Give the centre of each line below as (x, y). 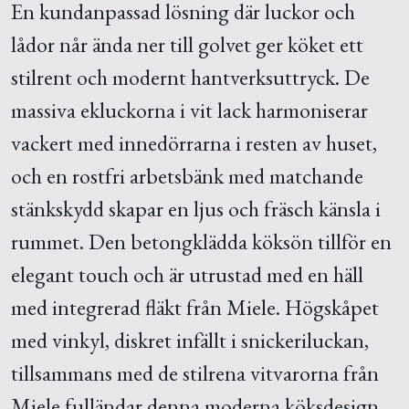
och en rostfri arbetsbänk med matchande (187, 175)
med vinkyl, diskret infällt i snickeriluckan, (190, 340)
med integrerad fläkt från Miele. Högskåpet (195, 307)
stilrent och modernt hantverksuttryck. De (190, 77)
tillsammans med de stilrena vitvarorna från (195, 372)
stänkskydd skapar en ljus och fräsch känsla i (196, 208)
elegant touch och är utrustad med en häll (187, 274)
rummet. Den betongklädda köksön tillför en (201, 241)
